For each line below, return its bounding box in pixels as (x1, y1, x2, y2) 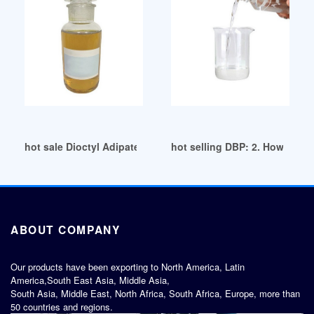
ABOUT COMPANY (11, 221, 121, 238)
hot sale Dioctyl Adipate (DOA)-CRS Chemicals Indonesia (25, 139, 298, 153)
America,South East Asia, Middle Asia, (11, 273, 170, 287)
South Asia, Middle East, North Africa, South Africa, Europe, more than (11, 287, 300, 301)
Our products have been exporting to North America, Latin (11, 260, 245, 274)
